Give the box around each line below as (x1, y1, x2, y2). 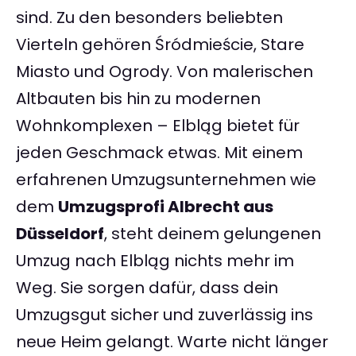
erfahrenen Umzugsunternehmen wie (16, 168, 316, 192)
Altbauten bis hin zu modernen (16, 87, 261, 110)
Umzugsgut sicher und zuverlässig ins (16, 304, 313, 327)
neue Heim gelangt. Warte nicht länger (16, 331, 328, 354)
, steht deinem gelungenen (104, 222, 321, 246)
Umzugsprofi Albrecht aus (58, 195, 273, 219)
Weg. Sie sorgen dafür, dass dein (16, 277, 278, 300)
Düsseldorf (16, 222, 104, 246)
